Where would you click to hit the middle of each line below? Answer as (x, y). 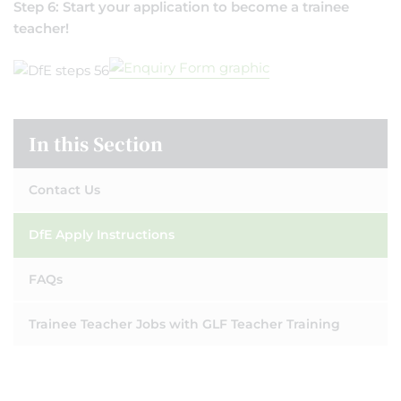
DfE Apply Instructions (102, 235)
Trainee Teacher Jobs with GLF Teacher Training (184, 324)
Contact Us (64, 190)
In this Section (96, 144)
